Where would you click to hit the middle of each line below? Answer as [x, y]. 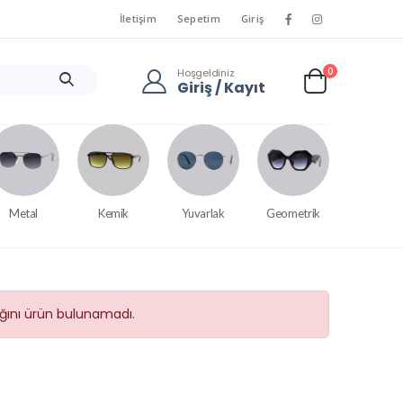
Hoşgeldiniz [206, 72]
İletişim [138, 18]
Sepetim [198, 18]
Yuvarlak [203, 213]
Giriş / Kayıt [221, 87]
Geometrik [293, 213]
